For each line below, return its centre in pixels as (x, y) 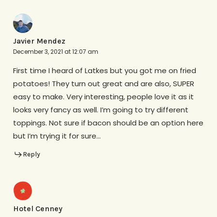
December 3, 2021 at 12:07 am (55, 51)
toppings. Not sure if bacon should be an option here (108, 123)
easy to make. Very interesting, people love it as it (103, 96)
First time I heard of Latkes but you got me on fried (104, 70)
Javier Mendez (39, 41)
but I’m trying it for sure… (57, 136)
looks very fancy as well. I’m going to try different (101, 109)
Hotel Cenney (38, 209)
